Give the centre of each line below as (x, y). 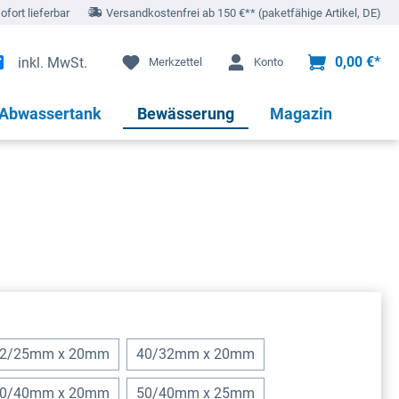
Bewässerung (185, 113)
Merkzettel (175, 62)
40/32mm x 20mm (195, 354)
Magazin (301, 113)
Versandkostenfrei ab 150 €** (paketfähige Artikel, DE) (244, 12)
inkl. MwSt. (53, 63)
